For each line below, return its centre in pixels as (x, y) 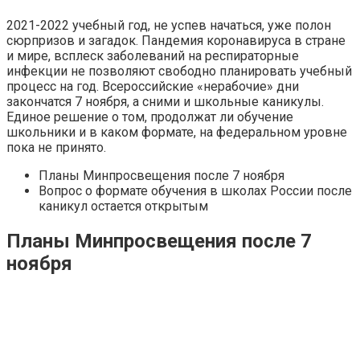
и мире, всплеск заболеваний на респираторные (153, 55)
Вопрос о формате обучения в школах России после (195, 190)
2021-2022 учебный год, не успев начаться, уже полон (169, 25)
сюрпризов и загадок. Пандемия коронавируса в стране (176, 40)
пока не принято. (56, 147)
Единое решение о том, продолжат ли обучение (150, 117)
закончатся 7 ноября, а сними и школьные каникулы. (165, 101)
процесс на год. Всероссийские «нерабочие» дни (153, 86)
